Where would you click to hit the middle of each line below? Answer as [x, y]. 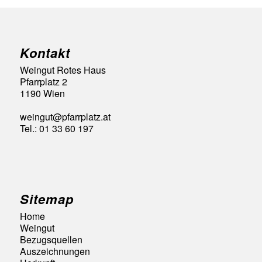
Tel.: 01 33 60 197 [56, 128]
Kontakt [45, 52]
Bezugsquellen [51, 240]
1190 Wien [42, 93]
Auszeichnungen [55, 251]
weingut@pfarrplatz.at [65, 116]
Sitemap [46, 199]
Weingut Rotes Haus [63, 70]
